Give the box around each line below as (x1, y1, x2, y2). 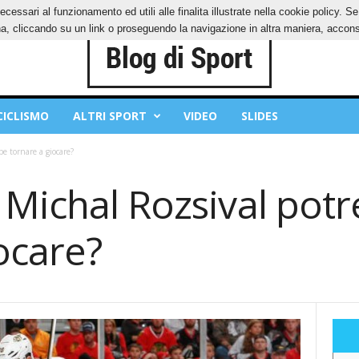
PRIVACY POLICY (24, 6, 98, 18)
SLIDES (240, 108, 278, 123)
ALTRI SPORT (72, 108, 147, 123)
